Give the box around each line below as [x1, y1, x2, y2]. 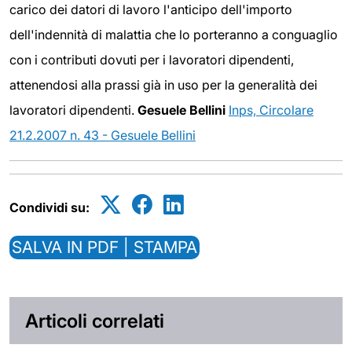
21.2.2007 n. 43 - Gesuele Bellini [9, 127, 196, 143]
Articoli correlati [25, 309, 164, 332]
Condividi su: [9, 200, 90, 215]
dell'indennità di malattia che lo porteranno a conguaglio [9, 27, 338, 42]
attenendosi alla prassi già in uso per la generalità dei [9, 77, 317, 93]
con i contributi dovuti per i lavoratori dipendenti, [9, 52, 294, 68]
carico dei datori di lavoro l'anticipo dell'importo [9, 2, 292, 17]
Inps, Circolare [229, 102, 313, 118]
